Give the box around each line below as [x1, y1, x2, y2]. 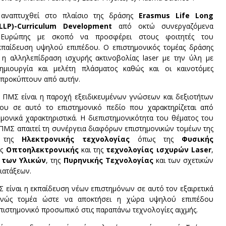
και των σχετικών [153, 155, 214, 165]
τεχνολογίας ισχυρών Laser [106, 144, 212, 154]
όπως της [130, 134, 182, 144]
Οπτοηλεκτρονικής [6, 144, 79, 154]
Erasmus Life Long [139, 10, 214, 20]
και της [78, 144, 106, 154]
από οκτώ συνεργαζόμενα [112, 21, 213, 31]
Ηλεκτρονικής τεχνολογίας [22, 134, 130, 144]
